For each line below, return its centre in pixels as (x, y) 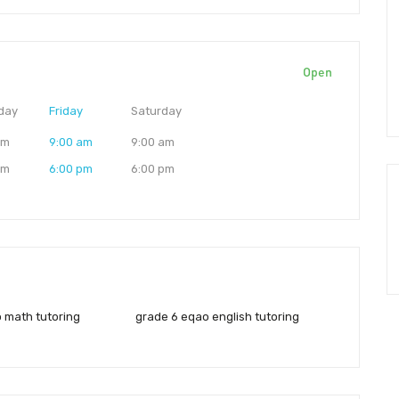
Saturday (157, 110)
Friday (65, 110)
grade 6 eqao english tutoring (218, 316)
